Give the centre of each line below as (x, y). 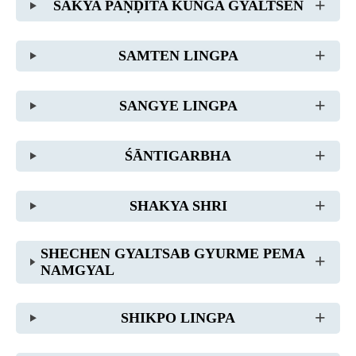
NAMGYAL (77, 270)
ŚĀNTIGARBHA (178, 155)
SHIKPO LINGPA (178, 317)
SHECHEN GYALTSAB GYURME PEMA (172, 253)
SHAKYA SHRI (178, 205)
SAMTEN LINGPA (178, 55)
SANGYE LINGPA (178, 105)
